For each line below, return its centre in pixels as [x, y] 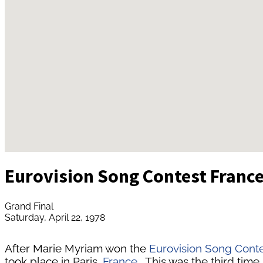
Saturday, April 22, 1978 [55, 217]
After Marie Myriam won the [77, 248]
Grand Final [29, 206]
